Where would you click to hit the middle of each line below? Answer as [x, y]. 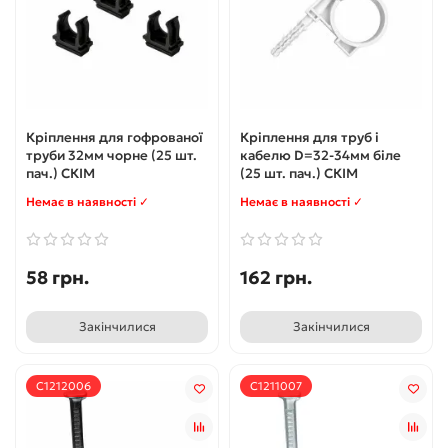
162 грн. [276, 277]
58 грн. [57, 277]
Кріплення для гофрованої [114, 137]
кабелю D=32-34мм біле [320, 155]
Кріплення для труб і [309, 137]
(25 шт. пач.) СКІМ [299, 173]
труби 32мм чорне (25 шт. [111, 155]
